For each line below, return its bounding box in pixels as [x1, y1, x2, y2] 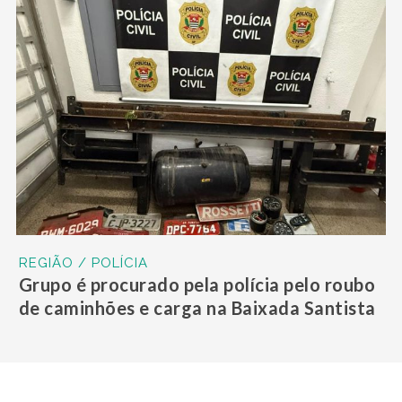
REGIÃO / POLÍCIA [18, 254, 148, 271]
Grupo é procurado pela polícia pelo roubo [18, 273, 376, 295]
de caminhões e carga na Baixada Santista [18, 296, 376, 319]
